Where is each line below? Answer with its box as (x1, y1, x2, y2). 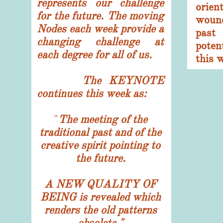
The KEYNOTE (37, 74, 164, 87)
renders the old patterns (44, 203, 157, 217)
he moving (114, 9, 164, 22)
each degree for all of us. (37, 48, 152, 61)
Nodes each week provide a (37, 22, 164, 35)
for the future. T (37, 9, 115, 22)
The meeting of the (58, 112, 147, 126)
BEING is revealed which (40, 190, 161, 204)
